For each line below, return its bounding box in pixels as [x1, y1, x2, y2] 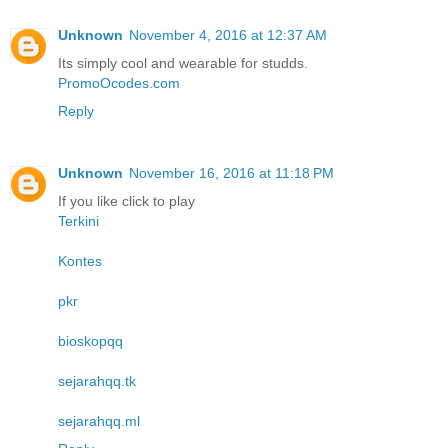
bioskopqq [58, 333, 123, 350]
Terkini [58, 213, 99, 230]
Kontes [58, 253, 102, 270]
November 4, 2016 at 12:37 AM [129, 27, 327, 44]
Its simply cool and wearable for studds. [58, 55, 308, 72]
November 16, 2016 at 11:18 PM [129, 165, 334, 182]
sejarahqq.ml [58, 413, 140, 430]
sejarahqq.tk [58, 373, 136, 390]
